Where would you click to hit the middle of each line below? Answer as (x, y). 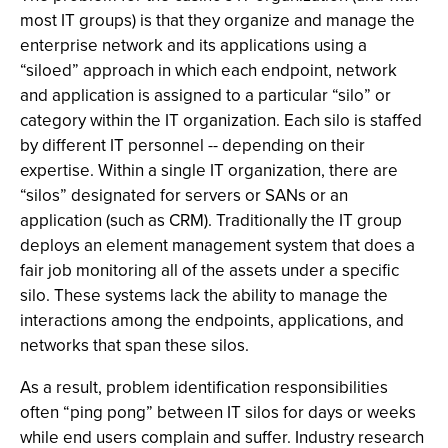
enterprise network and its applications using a (193, 45)
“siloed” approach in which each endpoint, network (208, 70)
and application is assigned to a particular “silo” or (205, 95)
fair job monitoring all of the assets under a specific (209, 270)
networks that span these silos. (134, 345)
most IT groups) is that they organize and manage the (217, 20)
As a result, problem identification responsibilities (204, 387)
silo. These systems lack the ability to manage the (204, 295)
